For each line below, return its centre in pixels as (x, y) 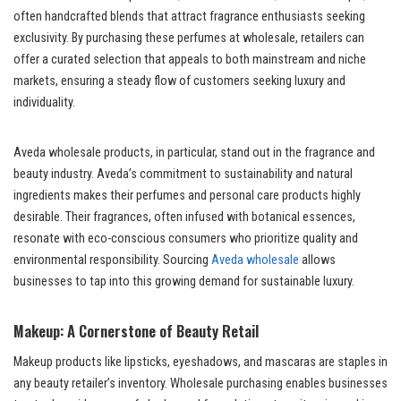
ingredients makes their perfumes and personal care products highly (187, 195)
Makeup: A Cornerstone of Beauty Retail (136, 330)
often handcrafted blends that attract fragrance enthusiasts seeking (189, 16)
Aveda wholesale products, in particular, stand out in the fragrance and (194, 152)
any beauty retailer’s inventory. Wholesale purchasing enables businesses (200, 383)
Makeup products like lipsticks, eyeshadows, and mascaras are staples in (200, 362)
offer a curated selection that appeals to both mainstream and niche (190, 59)
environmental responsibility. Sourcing (112, 260)
